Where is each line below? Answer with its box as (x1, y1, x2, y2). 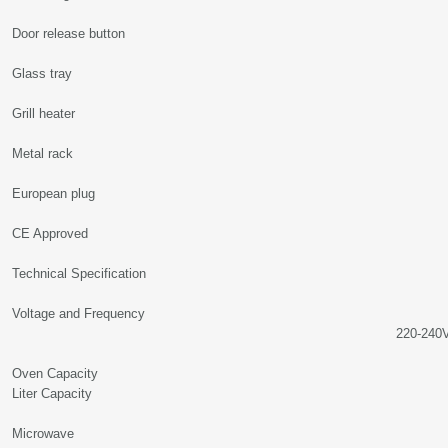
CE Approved (12, 226, 88, 241)
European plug (12, 186, 95, 201)
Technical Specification (12, 266, 146, 281)
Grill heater (12, 106, 75, 121)
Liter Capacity (12, 386, 92, 401)
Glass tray (12, 66, 72, 81)
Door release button (12, 26, 125, 41)
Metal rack (12, 146, 73, 161)
